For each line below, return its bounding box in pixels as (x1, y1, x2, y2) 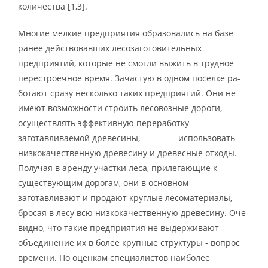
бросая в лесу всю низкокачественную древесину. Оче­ (18, 206, 249, 218)
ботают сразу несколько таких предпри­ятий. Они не (18, 87, 236, 99)
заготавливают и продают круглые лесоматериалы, (18, 191, 232, 203)
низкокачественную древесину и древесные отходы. (18, 147, 237, 159)
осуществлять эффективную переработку (18, 117, 189, 129)
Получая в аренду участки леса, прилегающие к (18, 162, 217, 173)
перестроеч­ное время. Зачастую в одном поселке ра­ (18, 72, 240, 84)
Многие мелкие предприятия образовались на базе (18, 27, 233, 39)
